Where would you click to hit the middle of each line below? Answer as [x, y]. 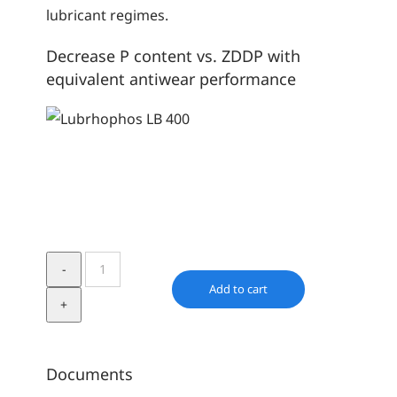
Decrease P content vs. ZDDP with [174, 55]
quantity [113, 340]
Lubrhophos [126, 263]
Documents [90, 374]
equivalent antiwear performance [171, 78]
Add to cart [239, 288]
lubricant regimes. [108, 15]
